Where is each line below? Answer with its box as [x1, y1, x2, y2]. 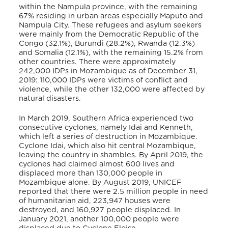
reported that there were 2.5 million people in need [19, 188, 209, 196]
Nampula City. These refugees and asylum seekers [19, 21, 202, 29]
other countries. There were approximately [19, 58, 176, 66]
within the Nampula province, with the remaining [19, 3, 198, 11]
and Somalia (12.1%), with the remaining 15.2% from [19, 48, 204, 56]
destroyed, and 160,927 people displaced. [19, 206, 175, 214]
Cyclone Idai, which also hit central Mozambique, [19, 142, 196, 150]
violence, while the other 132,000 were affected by [19, 85, 205, 93]
